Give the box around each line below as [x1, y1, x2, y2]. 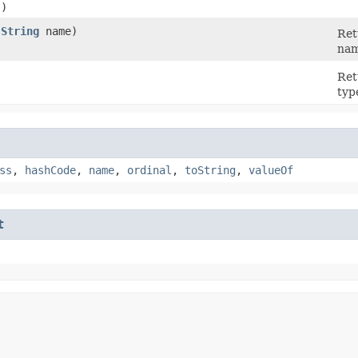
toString [185, 163, 236, 177]
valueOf [249, 163, 293, 177]
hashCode [25, 163, 76, 177]
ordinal [127, 163, 172, 177]
